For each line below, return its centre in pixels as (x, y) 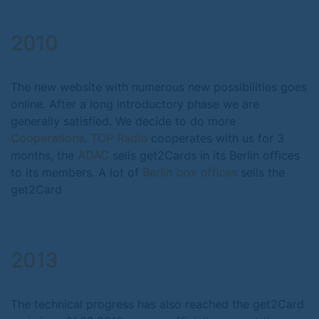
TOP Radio (119, 138)
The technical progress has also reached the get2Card (157, 304)
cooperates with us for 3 (216, 138)
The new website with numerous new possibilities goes (159, 87)
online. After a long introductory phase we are (135, 104)
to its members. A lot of (77, 172)
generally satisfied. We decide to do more (123, 121)
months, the (44, 155)
